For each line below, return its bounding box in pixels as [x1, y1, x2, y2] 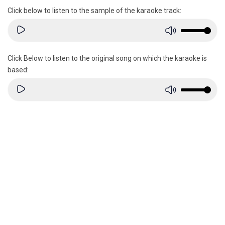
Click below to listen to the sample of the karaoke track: [8, 7, 181, 15]
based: [8, 66, 29, 74]
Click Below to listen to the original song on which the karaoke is [8, 54, 207, 63]
